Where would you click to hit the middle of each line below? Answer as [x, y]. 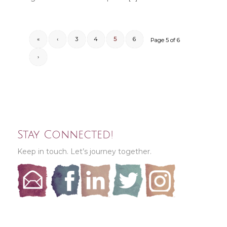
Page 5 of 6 [165, 40]
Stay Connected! [65, 135]
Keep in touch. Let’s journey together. [84, 152]
